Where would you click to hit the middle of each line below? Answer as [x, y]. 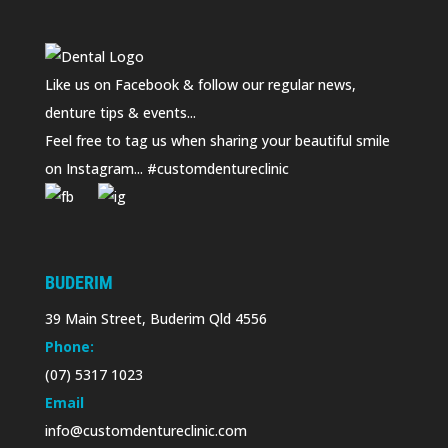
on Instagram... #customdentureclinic [166, 168]
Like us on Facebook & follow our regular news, [200, 84]
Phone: [69, 346]
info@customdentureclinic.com [145, 430]
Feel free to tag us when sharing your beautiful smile [217, 140]
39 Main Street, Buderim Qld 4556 [155, 318]
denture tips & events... [120, 112]
